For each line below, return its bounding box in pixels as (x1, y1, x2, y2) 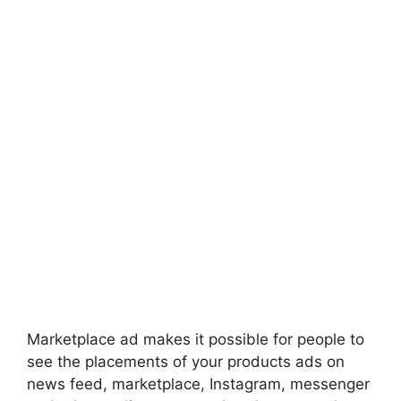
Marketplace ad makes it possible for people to (27, 329, 364, 348)
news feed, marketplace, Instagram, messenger (27, 374, 370, 393)
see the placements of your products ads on (27, 352, 345, 371)
